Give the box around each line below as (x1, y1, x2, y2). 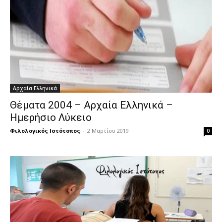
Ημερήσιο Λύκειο (10, 111, 92, 123)
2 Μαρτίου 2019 (87, 126, 129, 134)
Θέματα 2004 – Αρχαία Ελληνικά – (10, 99, 173, 111)
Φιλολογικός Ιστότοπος (10, 126, 80, 134)
